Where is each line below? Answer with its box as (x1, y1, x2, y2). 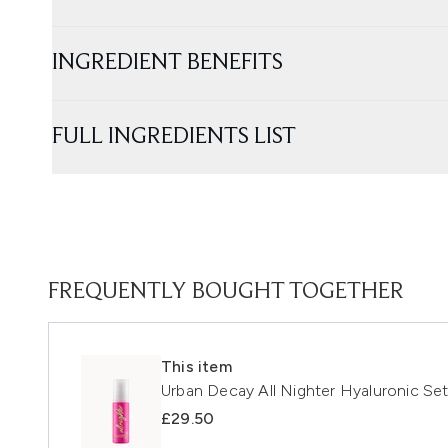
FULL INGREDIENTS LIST (52, 124, 296, 149)
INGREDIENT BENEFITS (52, 50, 283, 75)
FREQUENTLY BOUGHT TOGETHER (48, 279, 404, 304)
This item (161, 356, 232, 376)
